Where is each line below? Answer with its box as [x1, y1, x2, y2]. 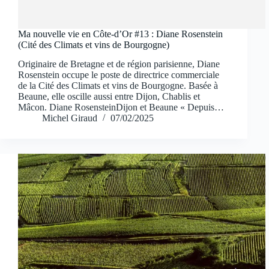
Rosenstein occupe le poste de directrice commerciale [18, 70, 219, 80]
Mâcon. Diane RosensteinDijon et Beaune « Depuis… [18, 102, 224, 113]
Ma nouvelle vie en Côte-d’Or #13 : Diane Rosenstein [18, 28, 223, 39]
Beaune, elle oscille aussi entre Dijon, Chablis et [18, 91, 200, 102]
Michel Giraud [42, 113, 97, 124]
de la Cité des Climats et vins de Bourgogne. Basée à [18, 80, 218, 91]
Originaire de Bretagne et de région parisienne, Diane [18, 59, 220, 70]
